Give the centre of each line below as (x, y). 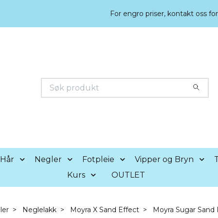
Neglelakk (39, 210)
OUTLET (128, 175)
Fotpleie (98, 159)
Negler (48, 159)
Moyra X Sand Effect (104, 210)
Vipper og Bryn (164, 159)
